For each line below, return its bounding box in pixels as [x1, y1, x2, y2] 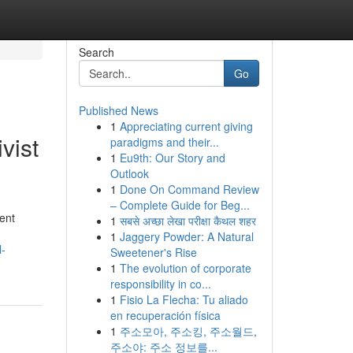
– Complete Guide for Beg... [110, 197, 250, 213]
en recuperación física [110, 307, 221, 323]
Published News [78, 102, 158, 118]
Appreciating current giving [119, 118, 253, 134]
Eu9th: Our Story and [119, 150, 225, 165]
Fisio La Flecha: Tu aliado [119, 292, 248, 307]
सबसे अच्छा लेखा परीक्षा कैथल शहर [119, 213, 256, 229]
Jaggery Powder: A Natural [119, 229, 254, 244]
